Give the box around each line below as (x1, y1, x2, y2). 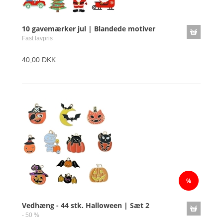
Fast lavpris (22, 35, 53, 42)
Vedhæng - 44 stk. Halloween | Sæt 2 (22, 201, 149, 210)
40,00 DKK (22, 56, 56, 64)
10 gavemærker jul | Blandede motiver (22, 24, 155, 33)
